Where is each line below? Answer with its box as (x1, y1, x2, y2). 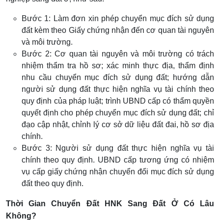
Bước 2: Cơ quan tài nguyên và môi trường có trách (22, 50, 214, 58)
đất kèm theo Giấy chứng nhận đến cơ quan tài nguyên (22, 26, 214, 35)
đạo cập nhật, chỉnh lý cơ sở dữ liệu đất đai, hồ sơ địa (22, 120, 214, 129)
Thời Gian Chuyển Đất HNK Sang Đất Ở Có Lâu (6, 199, 214, 208)
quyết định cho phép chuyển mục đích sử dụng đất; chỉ (22, 109, 214, 117)
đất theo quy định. (22, 179, 83, 188)
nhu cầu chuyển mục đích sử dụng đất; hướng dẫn (22, 73, 214, 82)
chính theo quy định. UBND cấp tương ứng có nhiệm (22, 156, 214, 165)
